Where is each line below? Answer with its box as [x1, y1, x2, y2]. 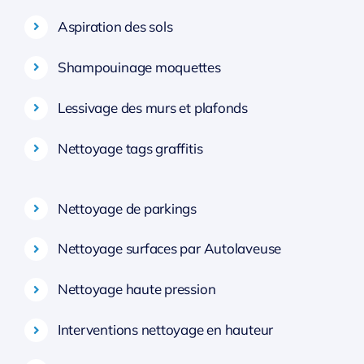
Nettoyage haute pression [57, 280, 216, 298]
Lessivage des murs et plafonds [57, 98, 249, 116]
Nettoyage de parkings [57, 199, 197, 217]
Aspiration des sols [57, 18, 173, 35]
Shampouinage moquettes [57, 58, 221, 76]
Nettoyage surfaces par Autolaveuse [57, 240, 282, 258]
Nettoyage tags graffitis [57, 139, 203, 157]
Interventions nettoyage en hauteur [57, 321, 274, 339]
